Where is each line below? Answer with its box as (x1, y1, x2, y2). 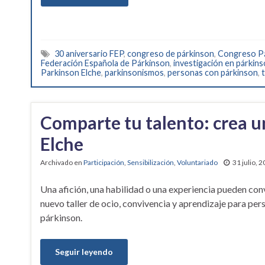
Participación (83, 158, 124, 167)
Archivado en (40, 158, 83, 167)
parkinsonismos (105, 67, 164, 78)
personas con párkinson (167, 67, 258, 78)
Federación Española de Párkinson (41, 58, 170, 69)
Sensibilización (127, 158, 174, 167)
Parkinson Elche (41, 67, 101, 78)
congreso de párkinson (127, 49, 214, 59)
